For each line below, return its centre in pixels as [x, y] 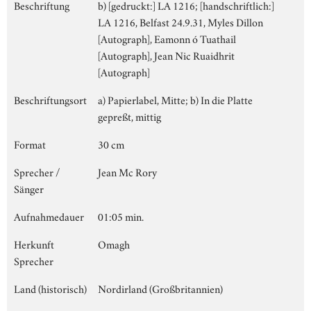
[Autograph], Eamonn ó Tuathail [167, 38]
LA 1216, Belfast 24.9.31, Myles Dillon [180, 21]
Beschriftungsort [50, 99]
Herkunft [34, 243]
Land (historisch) [50, 288]
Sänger [29, 188]
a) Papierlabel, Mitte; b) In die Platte [175, 99]
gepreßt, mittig [129, 116]
